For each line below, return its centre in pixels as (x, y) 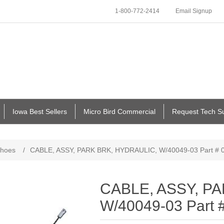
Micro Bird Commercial (119, 111)
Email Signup (193, 11)
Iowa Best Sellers (40, 111)
